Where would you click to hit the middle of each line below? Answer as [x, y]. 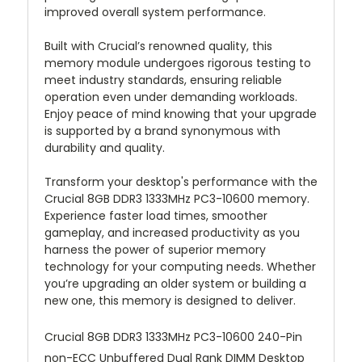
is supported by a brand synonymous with [162, 131]
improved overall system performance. [155, 13]
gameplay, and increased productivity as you [172, 233]
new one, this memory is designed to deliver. [170, 301]
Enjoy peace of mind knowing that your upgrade [181, 114]
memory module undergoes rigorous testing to [178, 63]
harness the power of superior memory [155, 250]
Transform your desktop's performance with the [181, 182]
